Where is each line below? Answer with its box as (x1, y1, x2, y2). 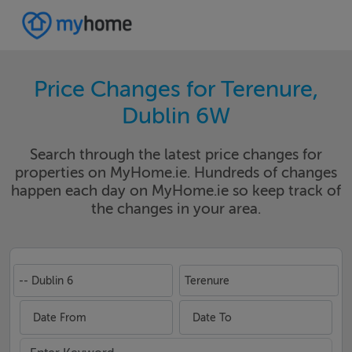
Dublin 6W (122, 103, 230, 129)
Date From (33, 311, 86, 324)
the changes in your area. (91, 200, 261, 217)
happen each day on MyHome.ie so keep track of (11, 182, 341, 199)
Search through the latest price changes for (30, 146, 322, 163)
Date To (192, 311, 232, 324)
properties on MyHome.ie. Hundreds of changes (15, 164, 337, 181)
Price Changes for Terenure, (34, 76, 318, 102)
